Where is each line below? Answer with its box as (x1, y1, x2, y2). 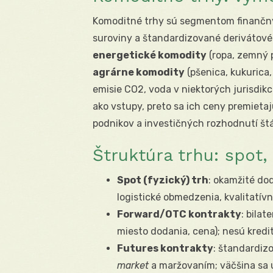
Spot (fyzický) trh (117, 174, 208, 186)
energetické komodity (93, 49, 207, 62)
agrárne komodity (93, 66, 185, 79)
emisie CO (93, 83, 138, 96)
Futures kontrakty (117, 243, 213, 255)
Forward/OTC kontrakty (117, 208, 241, 221)
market (117, 260, 149, 272)
